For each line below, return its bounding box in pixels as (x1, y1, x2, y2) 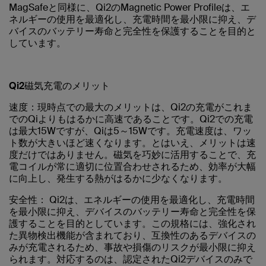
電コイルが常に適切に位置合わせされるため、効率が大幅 (9, 160, 256, 173)
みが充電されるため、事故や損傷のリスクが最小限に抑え (9, 240, 256, 254)
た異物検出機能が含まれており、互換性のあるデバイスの (9, 229, 256, 242)
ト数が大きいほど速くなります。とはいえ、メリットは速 (9, 136, 256, 149)
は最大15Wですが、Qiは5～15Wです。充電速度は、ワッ (9, 124, 252, 137)
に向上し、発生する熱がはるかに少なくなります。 (9, 172, 227, 185)
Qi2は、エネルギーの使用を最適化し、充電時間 (49, 193, 255, 206)
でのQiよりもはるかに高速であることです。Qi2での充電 (9, 112, 253, 125)
